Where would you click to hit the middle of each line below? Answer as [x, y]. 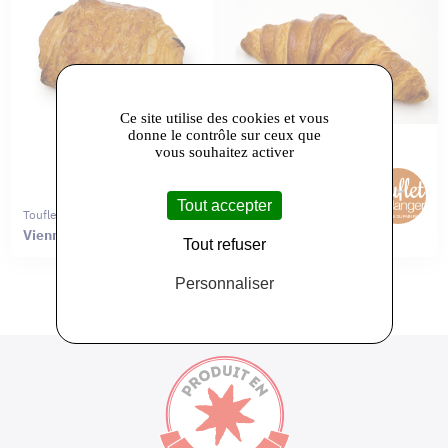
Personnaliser [224, 283]
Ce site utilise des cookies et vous [224, 118]
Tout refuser [224, 244]
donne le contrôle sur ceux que [224, 135]
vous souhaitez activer [224, 152]
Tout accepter [224, 205]
